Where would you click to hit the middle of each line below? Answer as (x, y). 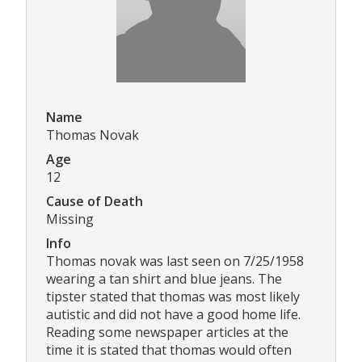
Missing (70, 219)
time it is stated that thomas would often (169, 350)
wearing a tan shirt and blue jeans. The (164, 279)
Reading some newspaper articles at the (167, 333)
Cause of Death (95, 202)
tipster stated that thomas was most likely (173, 297)
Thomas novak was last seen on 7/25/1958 (175, 261)
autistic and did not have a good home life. (173, 315)
